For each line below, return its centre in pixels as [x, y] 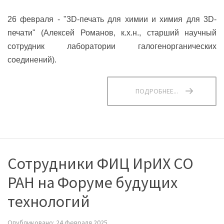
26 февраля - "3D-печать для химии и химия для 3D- [112, 19]
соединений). [32, 59]
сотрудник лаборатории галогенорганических [112, 46]
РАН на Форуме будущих [92, 182]
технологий [49, 201]
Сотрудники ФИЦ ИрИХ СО [100, 163]
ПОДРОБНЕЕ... [157, 91]
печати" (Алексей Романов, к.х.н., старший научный [112, 32]
